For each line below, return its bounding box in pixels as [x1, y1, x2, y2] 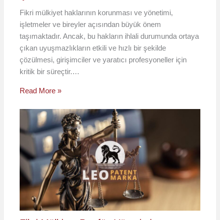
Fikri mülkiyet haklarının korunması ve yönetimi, [20, 8, 173, 17]
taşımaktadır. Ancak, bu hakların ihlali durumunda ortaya [20, 31, 199, 40]
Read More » [20, 86, 62, 95]
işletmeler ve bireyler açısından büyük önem [20, 20, 162, 28]
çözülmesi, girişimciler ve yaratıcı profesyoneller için [20, 55, 187, 64]
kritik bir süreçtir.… [20, 67, 80, 76]
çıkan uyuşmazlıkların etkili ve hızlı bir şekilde [20, 43, 166, 52]
